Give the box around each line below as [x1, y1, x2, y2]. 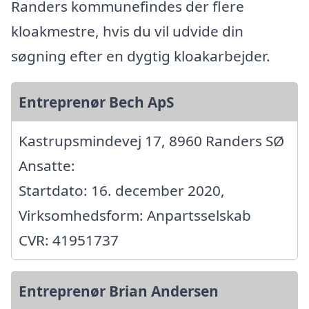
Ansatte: [19, 156, 75, 176]
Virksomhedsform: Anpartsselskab [19, 206, 251, 226]
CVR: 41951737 [19, 230, 119, 250]
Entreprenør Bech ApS [19, 92, 174, 112]
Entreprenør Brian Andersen [19, 281, 219, 301]
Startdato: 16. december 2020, [19, 181, 225, 201]
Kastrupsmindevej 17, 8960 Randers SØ [19, 131, 284, 151]
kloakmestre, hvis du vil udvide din [11, 21, 243, 41]
